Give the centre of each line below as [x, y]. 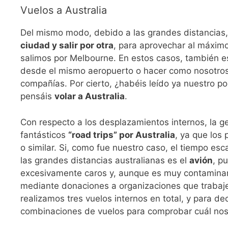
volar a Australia [90, 96]
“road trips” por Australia [122, 135]
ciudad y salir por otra [67, 46]
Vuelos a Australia [64, 10]
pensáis [37, 96]
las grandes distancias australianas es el [105, 160]
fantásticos [44, 135]
